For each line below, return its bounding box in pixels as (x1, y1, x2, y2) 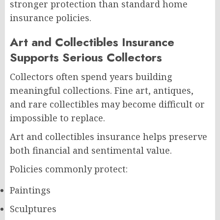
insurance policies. (10, 11, 91, 24)
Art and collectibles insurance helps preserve (10, 130, 207, 142)
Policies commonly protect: (10, 163, 128, 175)
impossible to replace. (10, 111, 105, 124)
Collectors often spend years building (10, 70, 172, 82)
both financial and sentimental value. (10, 144, 172, 156)
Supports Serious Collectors (10, 48, 162, 66)
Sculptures (10, 202, 56, 215)
